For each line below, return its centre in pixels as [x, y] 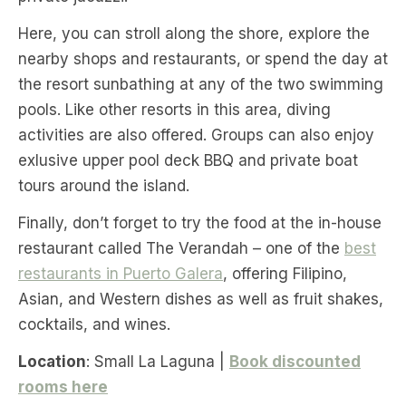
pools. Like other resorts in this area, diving [174, 110]
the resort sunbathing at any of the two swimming [201, 85]
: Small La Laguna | [158, 362]
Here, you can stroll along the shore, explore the [194, 34]
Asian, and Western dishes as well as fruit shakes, [201, 300]
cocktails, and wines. [94, 325]
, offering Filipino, [285, 274]
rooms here [63, 387]
